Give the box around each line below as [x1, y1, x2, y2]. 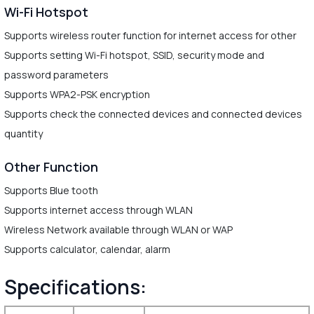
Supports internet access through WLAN [4, 203, 193, 217]
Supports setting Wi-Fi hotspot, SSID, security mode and [4, 48, 264, 62]
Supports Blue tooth [4, 184, 98, 197]
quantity [4, 127, 43, 140]
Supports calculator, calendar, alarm [4, 243, 170, 256]
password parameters [4, 68, 109, 81]
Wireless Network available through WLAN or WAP [4, 223, 233, 236]
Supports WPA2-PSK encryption [4, 88, 150, 101]
